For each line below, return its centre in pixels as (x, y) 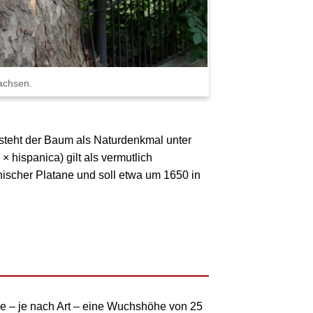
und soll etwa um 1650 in (138, 175)
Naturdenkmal (129, 140)
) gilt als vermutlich (107, 158)
